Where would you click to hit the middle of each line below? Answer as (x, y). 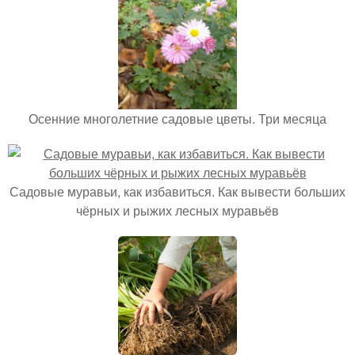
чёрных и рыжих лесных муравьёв (177, 210)
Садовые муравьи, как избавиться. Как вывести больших (177, 191)
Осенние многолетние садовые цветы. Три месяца (177, 118)
